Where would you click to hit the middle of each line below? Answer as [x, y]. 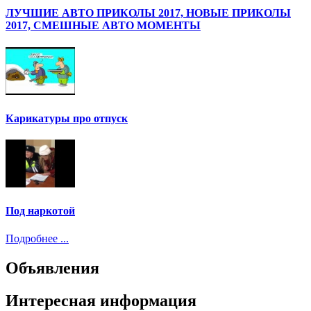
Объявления [52, 268]
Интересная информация [101, 300]
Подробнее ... [37, 238]
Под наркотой [40, 211]
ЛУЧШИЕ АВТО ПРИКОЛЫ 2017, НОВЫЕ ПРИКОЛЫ [148, 13]
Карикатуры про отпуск [67, 118]
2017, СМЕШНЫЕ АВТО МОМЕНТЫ [103, 26]
